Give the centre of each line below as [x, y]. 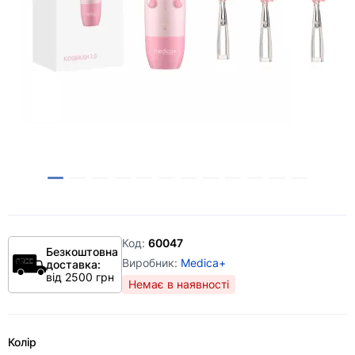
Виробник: [151, 263]
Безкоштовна [82, 252]
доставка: [73, 264]
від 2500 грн [80, 277]
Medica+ [203, 263]
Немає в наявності [179, 284]
